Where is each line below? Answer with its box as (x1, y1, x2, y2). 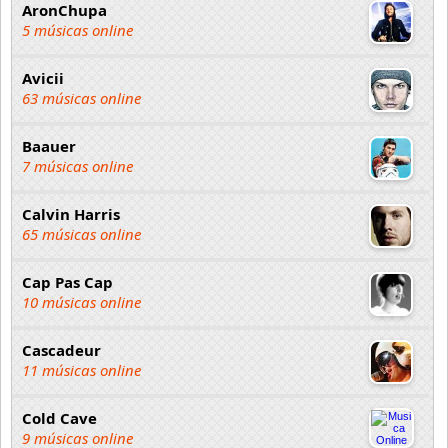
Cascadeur (22, 340, 101, 360)
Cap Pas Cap (22, 272, 113, 292)
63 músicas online (22, 88, 141, 108)
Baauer (22, 136, 76, 156)
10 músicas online (22, 292, 141, 312)
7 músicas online (22, 156, 133, 176)
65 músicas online (22, 224, 141, 244)
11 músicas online (22, 360, 141, 380)
